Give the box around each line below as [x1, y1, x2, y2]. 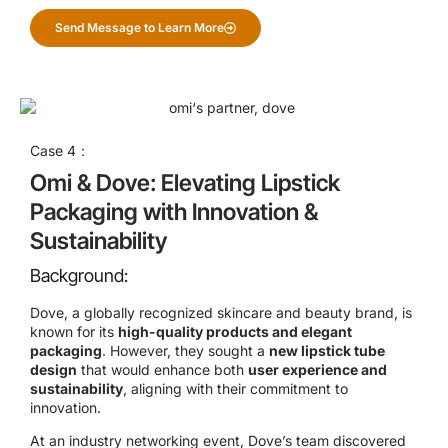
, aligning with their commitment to [123, 379, 348, 397]
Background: [30, 264, 128, 286]
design [30, 360, 77, 378]
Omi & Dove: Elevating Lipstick [30, 168, 340, 197]
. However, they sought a [102, 341, 269, 359]
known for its [30, 322, 118, 340]
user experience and [248, 360, 387, 378]
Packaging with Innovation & [30, 197, 318, 226]
